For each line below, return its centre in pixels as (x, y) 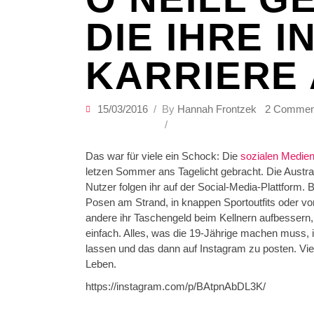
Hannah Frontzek (217, 109)
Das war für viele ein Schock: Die (162, 156)
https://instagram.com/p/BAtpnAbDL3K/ (176, 287)
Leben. (101, 264)
